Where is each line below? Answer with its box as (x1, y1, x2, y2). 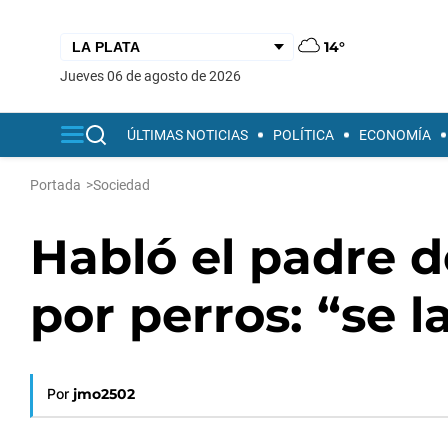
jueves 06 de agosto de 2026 (68, 67, 241, 84)
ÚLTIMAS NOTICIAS (127, 127, 248, 143)
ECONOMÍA (359, 127, 431, 143)
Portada (30, 177, 81, 193)
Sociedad (93, 177, 150, 193)
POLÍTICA (273, 127, 334, 143)
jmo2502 (73, 385, 135, 403)
